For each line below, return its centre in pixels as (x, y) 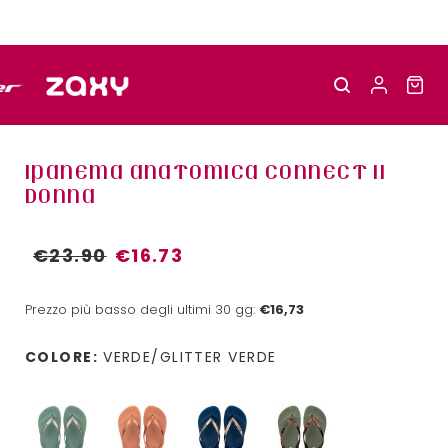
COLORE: (62, 357)
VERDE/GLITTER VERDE (190, 357)
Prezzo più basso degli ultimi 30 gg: (142, 309)
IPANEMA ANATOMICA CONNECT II (206, 171)
